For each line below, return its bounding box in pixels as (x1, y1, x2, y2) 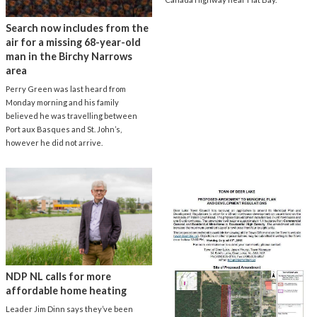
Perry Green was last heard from (6, 83, 126, 93)
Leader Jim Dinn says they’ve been (6, 304, 133, 314)
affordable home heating (6, 284, 127, 297)
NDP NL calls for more (6, 270, 111, 283)
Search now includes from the (6, 21, 149, 34)
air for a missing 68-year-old (6, 35, 141, 48)
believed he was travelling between (6, 110, 137, 120)
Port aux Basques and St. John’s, (6, 124, 122, 134)
